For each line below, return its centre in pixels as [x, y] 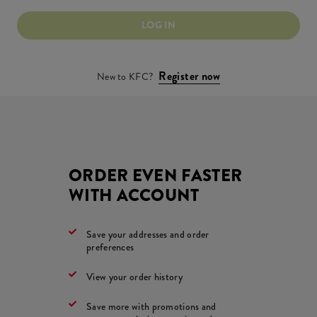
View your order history [134, 276]
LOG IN [158, 25]
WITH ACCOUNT [134, 195]
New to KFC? [125, 76]
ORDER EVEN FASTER [156, 175]
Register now [190, 76]
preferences [110, 247]
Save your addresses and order [148, 234]
